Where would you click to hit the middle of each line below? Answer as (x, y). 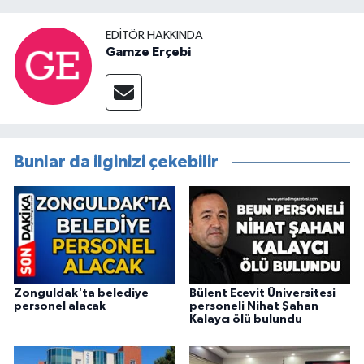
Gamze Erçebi (148, 52)
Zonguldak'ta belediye (81, 293)
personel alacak (60, 306)
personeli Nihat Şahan (253, 306)
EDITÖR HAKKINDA (154, 36)
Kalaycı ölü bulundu (245, 319)
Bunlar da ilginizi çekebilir (116, 162)
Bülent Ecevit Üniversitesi (262, 293)
